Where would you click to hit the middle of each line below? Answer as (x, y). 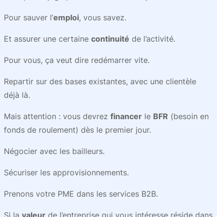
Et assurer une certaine (47, 39)
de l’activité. (152, 39)
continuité (110, 39)
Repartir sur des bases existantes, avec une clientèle (100, 81)
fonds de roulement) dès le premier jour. (77, 130)
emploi (66, 17)
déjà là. (17, 95)
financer (126, 116)
